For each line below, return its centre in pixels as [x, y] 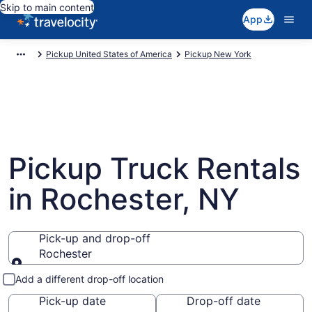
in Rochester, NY [124, 199]
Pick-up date [72, 301]
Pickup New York [218, 54]
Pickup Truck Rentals [155, 168]
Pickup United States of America [109, 54]
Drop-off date [224, 301]
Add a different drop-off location [89, 279]
